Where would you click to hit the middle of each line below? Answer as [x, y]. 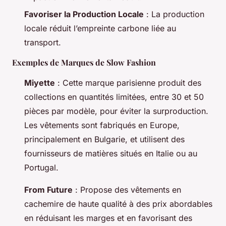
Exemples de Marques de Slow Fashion [84, 63]
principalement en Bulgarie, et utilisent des [104, 139]
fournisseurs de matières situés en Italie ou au [111, 154]
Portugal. [41, 168]
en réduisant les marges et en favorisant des [108, 218]
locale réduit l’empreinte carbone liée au [100, 29]
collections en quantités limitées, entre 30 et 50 [114, 97]
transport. [43, 43]
